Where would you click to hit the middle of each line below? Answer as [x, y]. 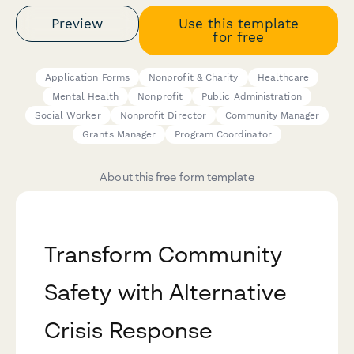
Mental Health [86, 97]
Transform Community [164, 254]
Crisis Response [129, 330]
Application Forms [87, 78]
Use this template [238, 23]
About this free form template [177, 177]
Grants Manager [119, 135]
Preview [77, 23]
